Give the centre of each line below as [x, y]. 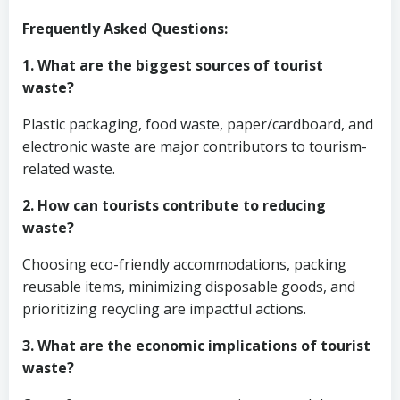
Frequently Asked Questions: [125, 29]
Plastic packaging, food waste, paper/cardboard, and [198, 124]
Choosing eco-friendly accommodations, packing [184, 264]
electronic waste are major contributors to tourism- [195, 146]
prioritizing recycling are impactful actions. [164, 309]
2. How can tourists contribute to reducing [174, 205]
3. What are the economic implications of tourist [196, 346]
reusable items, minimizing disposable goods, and [189, 287]
